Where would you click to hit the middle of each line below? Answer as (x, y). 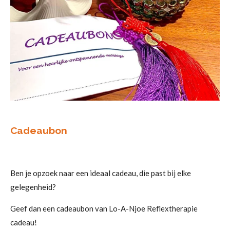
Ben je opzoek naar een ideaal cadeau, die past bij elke (101, 173)
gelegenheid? (33, 187)
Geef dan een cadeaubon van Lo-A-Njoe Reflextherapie (104, 208)
